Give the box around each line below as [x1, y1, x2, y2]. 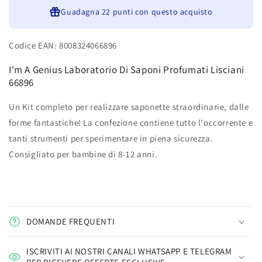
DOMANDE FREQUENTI [26, 216, 115, 227]
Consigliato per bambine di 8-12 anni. [9, 149, 158, 160]
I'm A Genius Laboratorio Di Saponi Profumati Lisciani [9, 63, 244, 77]
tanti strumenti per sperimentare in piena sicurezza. [9, 133, 213, 144]
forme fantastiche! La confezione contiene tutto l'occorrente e [9, 117, 253, 129]
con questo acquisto [133, 6, 213, 18]
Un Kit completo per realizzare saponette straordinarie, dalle [9, 101, 249, 113]
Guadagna [61, 6, 102, 18]
